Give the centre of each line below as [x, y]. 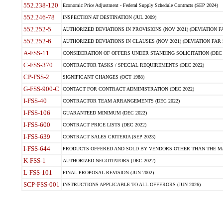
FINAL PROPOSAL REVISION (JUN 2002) [108, 172]
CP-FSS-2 [36, 77]
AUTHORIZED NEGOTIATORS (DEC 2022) [109, 161]
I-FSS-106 [37, 113]
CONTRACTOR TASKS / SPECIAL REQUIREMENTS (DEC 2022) [133, 65]
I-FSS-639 [37, 137]
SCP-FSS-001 [41, 184]
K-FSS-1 [34, 161]
